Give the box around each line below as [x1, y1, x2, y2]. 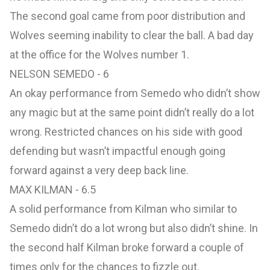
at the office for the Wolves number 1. [10, 48, 192, 61]
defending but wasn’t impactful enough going [10, 145, 225, 158]
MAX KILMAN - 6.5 [10, 183, 96, 196]
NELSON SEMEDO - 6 [10, 67, 109, 81]
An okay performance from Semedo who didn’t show [10, 87, 260, 100]
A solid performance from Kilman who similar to [10, 202, 237, 216]
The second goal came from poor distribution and [10, 10, 245, 23]
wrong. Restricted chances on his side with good [10, 125, 242, 139]
